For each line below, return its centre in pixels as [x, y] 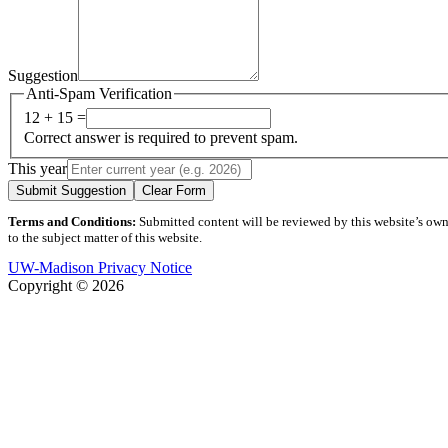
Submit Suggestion [71, 191]
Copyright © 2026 [66, 286]
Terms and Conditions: [72, 222]
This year [37, 169]
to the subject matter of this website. [105, 238]
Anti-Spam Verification [99, 93]
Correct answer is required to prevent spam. [161, 138]
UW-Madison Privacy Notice [100, 268]
